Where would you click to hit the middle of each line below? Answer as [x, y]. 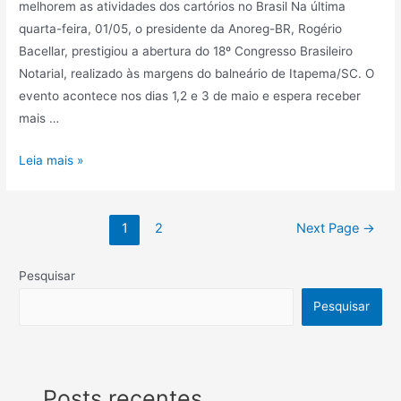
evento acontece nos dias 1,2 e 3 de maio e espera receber [190, 96]
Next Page [329, 229]
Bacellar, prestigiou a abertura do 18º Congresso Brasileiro [186, 51]
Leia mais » [51, 161]
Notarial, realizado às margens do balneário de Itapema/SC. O [197, 74]
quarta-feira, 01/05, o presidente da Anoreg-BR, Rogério [181, 29]
